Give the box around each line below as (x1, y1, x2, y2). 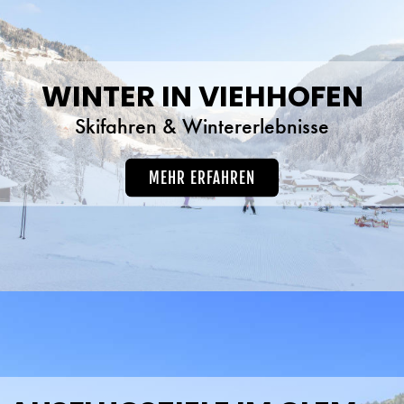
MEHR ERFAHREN (149, 168, 255, 188)
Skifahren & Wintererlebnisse (75, 111, 329, 140)
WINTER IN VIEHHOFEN (41, 75, 363, 116)
